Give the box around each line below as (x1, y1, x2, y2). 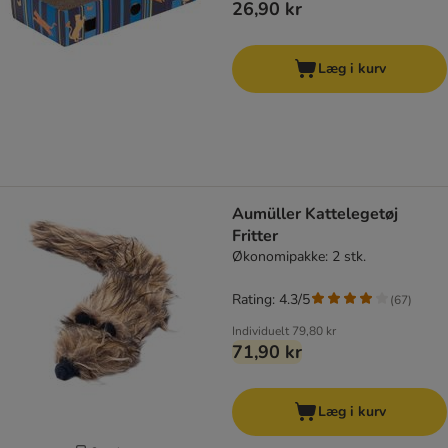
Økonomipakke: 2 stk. (232, 247, 366, 267)
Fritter (232, 225, 278, 248)
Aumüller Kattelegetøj (232, 203, 398, 226)
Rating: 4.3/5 (232, 290, 310, 310)
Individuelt (232, 323, 289, 340)
